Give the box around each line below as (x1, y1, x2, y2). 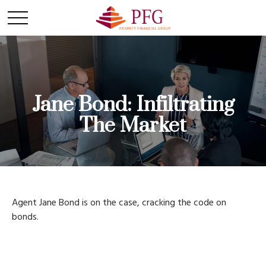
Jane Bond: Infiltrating (31, 92, 235, 118)
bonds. (12, 210, 39, 225)
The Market (80, 113, 186, 139)
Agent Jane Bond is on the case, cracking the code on (12, 195, 226, 211)
